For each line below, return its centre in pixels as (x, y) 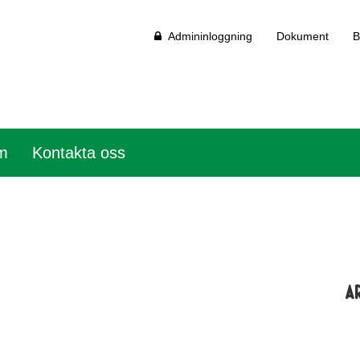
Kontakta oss (79, 153)
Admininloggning (207, 36)
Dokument (303, 36)
